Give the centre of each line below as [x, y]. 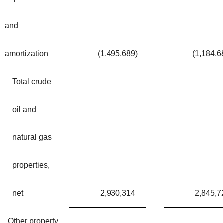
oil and [24, 109]
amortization [27, 53]
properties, [31, 165]
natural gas [32, 137]
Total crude [32, 81]
